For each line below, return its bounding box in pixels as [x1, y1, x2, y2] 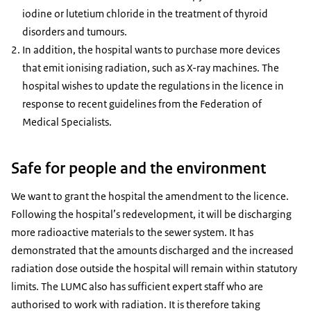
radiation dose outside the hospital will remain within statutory [11, 262, 297, 276]
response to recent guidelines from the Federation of [22, 96, 262, 110]
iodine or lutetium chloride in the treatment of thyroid [22, 6, 268, 20]
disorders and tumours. [22, 24, 127, 38]
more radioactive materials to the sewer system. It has [11, 226, 253, 239]
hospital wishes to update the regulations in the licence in [22, 78, 284, 92]
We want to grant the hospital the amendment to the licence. [11, 190, 289, 203]
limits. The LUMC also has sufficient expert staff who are [11, 280, 263, 294]
